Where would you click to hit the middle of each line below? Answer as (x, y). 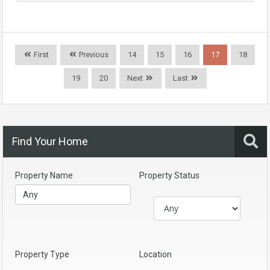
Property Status (169, 175)
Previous (93, 54)
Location (155, 254)
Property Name (44, 175)
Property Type (42, 254)
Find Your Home (50, 141)
